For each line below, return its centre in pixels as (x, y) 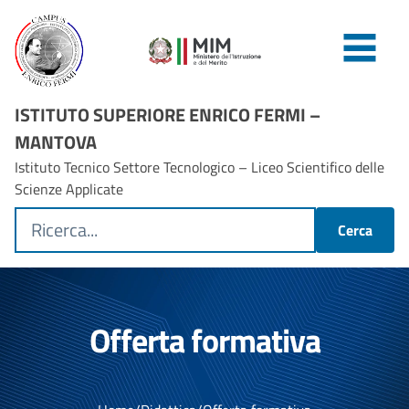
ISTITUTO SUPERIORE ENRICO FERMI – (168, 115)
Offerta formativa (204, 340)
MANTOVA (56, 142)
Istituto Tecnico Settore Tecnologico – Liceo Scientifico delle (199, 167)
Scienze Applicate (69, 189)
